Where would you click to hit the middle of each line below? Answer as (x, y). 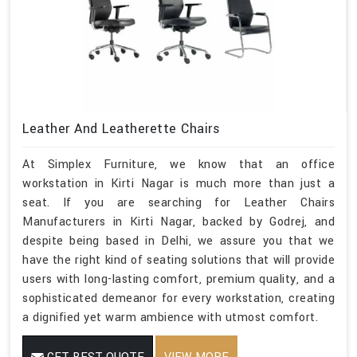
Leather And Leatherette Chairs (121, 128)
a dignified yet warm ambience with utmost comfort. (170, 317)
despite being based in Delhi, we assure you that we (178, 241)
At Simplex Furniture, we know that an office (178, 164)
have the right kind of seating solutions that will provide (178, 260)
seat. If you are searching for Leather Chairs (178, 202)
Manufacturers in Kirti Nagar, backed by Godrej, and (178, 222)
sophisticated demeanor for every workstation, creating (178, 298)
